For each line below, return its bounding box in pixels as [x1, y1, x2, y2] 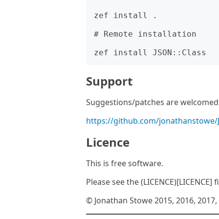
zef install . [94, 11, 157, 20]
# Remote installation [94, 29, 197, 39]
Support [86, 73, 132, 89]
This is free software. [86, 158, 163, 169]
